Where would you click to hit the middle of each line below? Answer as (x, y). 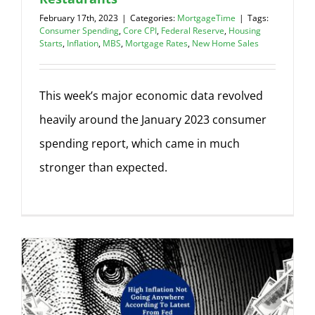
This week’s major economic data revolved (151, 96)
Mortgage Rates (156, 43)
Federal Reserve (193, 31)
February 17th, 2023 (79, 18)
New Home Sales (225, 43)
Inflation (83, 43)
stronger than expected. (103, 167)
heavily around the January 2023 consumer (153, 120)
